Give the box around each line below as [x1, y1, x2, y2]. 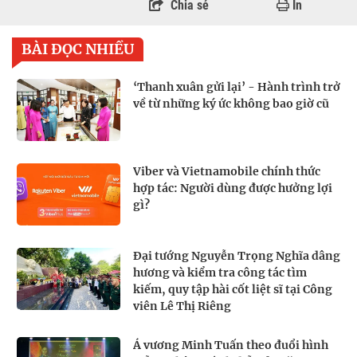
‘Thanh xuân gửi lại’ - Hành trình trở [133, 79, 340, 94]
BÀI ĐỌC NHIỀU [22, 39, 134, 58]
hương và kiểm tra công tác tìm [133, 265, 307, 280]
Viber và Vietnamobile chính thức [133, 163, 320, 178]
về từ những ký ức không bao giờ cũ [133, 96, 329, 111]
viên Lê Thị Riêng [133, 298, 231, 313]
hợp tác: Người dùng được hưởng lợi [133, 180, 332, 195]
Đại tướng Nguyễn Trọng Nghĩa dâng [133, 248, 340, 263]
